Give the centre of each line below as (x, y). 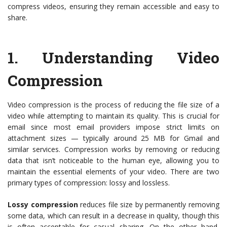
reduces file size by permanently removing (149, 204)
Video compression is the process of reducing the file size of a (113, 105)
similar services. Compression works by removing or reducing (113, 149)
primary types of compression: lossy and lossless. (89, 183)
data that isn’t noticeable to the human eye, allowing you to (113, 160)
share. (17, 17)
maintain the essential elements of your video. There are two (113, 172)
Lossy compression (43, 204)
